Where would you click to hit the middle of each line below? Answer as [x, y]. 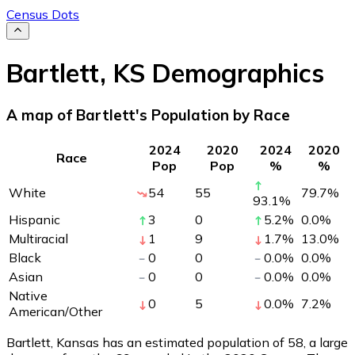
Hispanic [34, 219]
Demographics [235, 73]
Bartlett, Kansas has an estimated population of [147, 342]
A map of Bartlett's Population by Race [148, 115]
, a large [326, 342]
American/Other [55, 311]
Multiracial [38, 238]
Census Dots [43, 14]
